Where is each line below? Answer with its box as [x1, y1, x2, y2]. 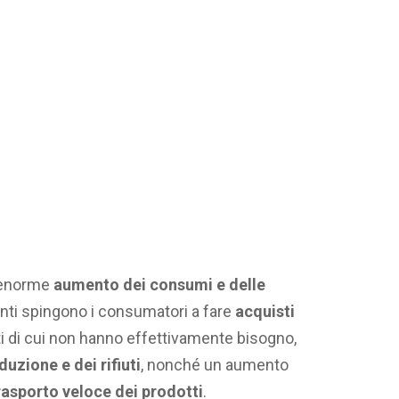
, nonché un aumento [141, 355, 289, 375]
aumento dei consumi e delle [53, 275, 265, 295]
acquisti [235, 302, 295, 322]
